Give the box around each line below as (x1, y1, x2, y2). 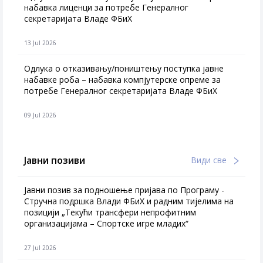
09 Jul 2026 (24, 111, 56, 119)
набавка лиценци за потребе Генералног (24, 2, 188, 13)
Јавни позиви (24, 154, 85, 167)
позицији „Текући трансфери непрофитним (24, 207, 196, 218)
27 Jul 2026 (24, 244, 56, 252)
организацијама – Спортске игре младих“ (24, 218, 188, 229)
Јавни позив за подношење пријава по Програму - (24, 184, 224, 195)
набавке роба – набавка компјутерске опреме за (24, 74, 221, 85)
